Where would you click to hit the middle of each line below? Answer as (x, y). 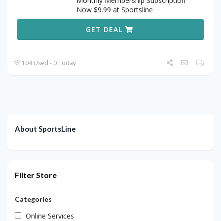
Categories (33, 199)
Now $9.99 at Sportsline (115, 9)
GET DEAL (106, 29)
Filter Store (36, 175)
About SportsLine (45, 129)
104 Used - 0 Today (48, 63)
